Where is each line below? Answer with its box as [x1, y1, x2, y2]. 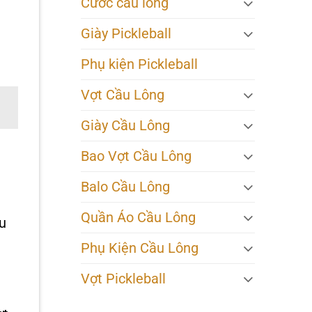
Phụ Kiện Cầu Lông [81, 240, 198, 256]
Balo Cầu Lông [81, 178, 170, 195]
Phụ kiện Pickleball [81, 56, 198, 72]
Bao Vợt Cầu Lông [81, 148, 192, 164]
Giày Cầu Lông [81, 117, 170, 134]
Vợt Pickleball [81, 270, 166, 287]
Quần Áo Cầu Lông [81, 209, 196, 226]
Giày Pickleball [81, 25, 171, 42]
